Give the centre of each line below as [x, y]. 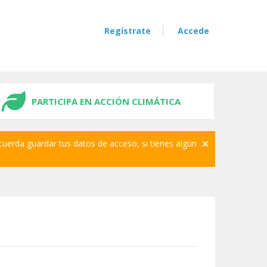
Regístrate [128, 31]
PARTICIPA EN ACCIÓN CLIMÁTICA [106, 101]
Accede [193, 31]
